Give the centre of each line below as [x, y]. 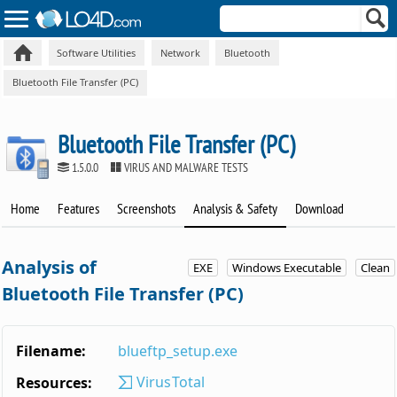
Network [180, 52]
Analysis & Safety [236, 209]
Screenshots [147, 209]
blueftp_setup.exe [178, 351]
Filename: [51, 351]
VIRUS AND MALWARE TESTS [185, 167]
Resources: [54, 383]
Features [79, 209]
